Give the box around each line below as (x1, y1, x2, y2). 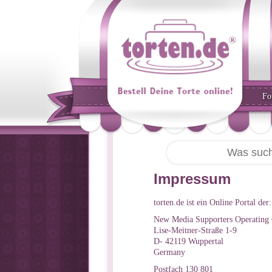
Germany (154, 247, 185, 257)
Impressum (154, 171, 231, 187)
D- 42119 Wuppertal (154, 236, 223, 246)
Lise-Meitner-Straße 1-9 (154, 225, 237, 235)
